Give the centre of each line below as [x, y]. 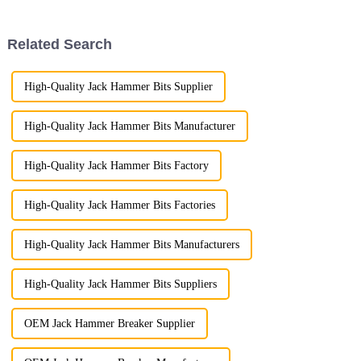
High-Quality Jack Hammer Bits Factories [119, 205]
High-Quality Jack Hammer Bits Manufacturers [131, 245]
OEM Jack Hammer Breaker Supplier [109, 324]
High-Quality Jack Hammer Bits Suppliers [120, 284]
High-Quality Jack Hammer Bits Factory [116, 166]
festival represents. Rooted [82, 16]
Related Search [59, 45]
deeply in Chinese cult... [77, 30]
